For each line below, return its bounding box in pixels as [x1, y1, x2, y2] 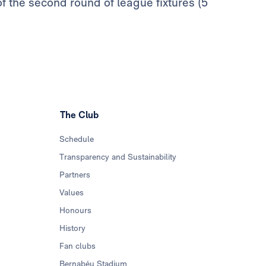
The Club [60, 109, 99, 121]
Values [59, 188, 84, 198]
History [59, 223, 86, 233]
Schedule [59, 134, 94, 144]
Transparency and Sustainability [59, 152, 177, 162]
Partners [59, 170, 91, 180]
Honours [59, 205, 92, 216]
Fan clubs [59, 241, 96, 251]
